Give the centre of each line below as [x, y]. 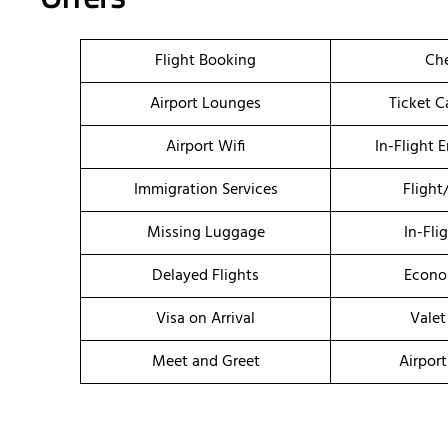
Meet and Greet [205, 362]
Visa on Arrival [205, 319]
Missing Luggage [205, 233]
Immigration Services [205, 190]
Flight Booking [205, 61]
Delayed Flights [205, 276]
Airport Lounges [205, 104]
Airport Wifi [205, 147]
